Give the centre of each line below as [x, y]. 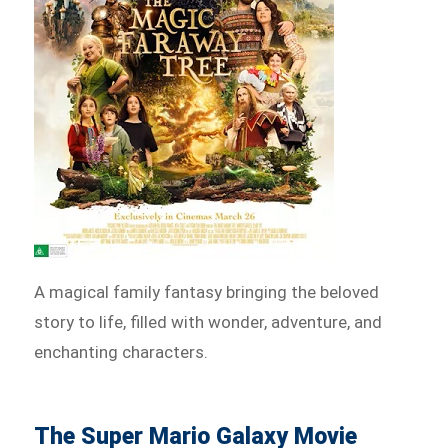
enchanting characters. [121, 351]
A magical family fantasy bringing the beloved [207, 291]
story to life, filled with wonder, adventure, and [208, 321]
